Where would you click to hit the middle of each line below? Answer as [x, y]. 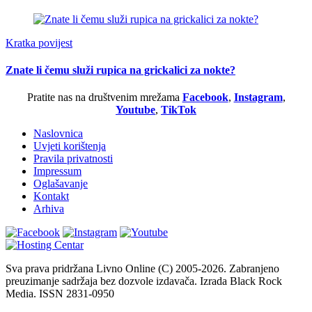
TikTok [179, 110]
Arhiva [49, 209]
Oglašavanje [61, 184]
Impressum [57, 171]
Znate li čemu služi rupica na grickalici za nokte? [120, 70]
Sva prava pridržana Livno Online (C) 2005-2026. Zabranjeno [142, 269]
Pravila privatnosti [73, 159]
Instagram [258, 97]
